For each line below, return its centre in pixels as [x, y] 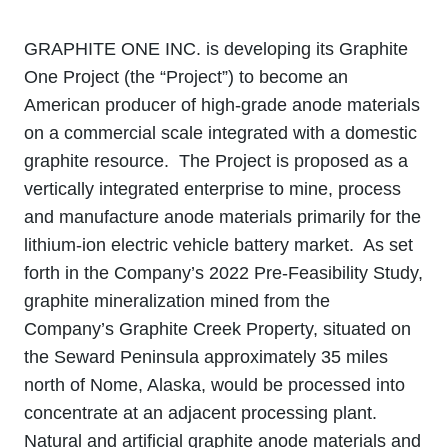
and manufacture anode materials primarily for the [222, 217]
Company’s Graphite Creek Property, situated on [217, 329]
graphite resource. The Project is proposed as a [216, 161]
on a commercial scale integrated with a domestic [220, 133]
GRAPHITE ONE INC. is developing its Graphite [216, 49]
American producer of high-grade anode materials [222, 105]
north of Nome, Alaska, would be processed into [214, 385]
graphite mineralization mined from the [177, 301]
